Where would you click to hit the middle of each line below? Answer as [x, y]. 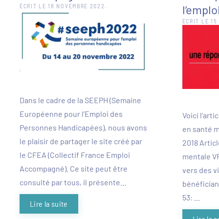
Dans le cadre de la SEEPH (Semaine [80, 100]
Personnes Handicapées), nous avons [83, 128]
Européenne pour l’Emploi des [71, 114]
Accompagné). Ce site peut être [74, 169]
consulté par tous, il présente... [73, 182]
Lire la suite [49, 204]
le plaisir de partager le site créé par [81, 141]
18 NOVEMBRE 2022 [77, 6]
